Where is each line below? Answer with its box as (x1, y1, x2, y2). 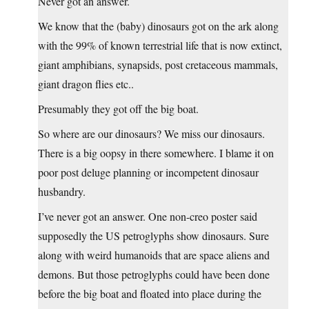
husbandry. (38, 184, 86, 199)
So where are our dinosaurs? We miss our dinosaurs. (38, 126, 265, 141)
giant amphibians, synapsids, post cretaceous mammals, (38, 57, 278, 72)
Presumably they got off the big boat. (38, 101, 199, 117)
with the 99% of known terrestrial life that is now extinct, (38, 38, 282, 53)
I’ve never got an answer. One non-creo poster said (38, 209, 257, 224)
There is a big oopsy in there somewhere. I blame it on (38, 146, 274, 161)
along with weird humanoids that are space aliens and (38, 248, 270, 263)
